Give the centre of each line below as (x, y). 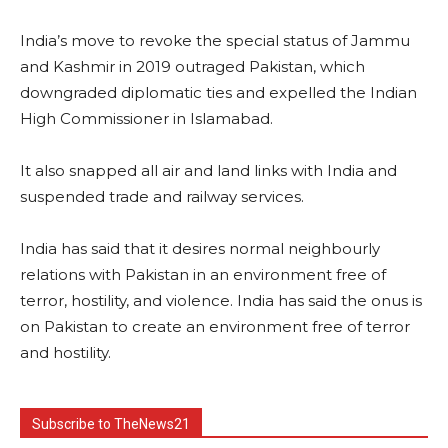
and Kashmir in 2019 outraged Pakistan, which (192, 66)
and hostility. (65, 352)
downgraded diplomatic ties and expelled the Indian (218, 92)
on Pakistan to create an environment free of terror (215, 326)
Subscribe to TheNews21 (111, 423)
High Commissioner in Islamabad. (146, 118)
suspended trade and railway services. (162, 196)
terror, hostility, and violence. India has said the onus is (221, 300)
